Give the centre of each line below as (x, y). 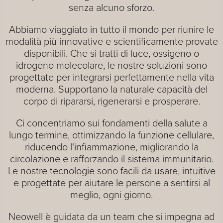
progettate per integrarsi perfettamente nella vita (111, 76)
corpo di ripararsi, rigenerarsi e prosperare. (111, 100)
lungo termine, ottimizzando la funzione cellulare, (111, 134)
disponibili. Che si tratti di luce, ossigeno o (111, 53)
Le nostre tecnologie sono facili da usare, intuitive (111, 170)
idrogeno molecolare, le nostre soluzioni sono (111, 64)
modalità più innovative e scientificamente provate (111, 41)
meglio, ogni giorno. (111, 194)
